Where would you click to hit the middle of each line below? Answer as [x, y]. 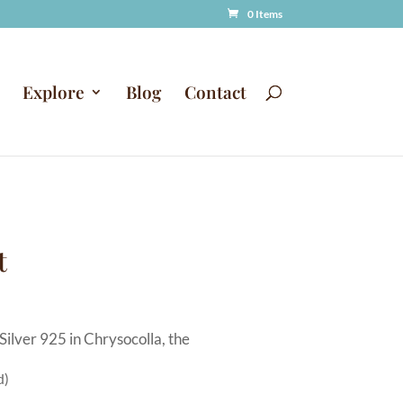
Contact [215, 92]
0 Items [264, 14]
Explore [53, 92]
